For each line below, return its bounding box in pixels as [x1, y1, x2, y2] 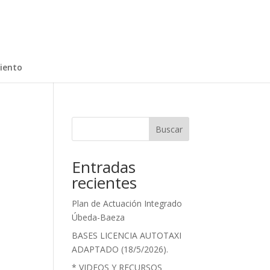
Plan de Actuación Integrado [72, 198, 183, 209]
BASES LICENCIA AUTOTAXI [72, 230, 182, 241]
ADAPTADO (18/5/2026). [72, 243, 169, 255]
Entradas [72, 156, 136, 178]
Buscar [155, 123, 183, 135]
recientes [72, 172, 137, 193]
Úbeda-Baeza [72, 212, 125, 223]
